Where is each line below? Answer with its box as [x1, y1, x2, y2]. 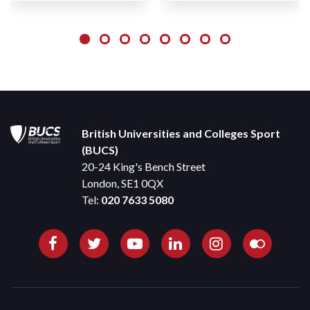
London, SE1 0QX [82, 176, 164, 190]
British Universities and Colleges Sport [82, 126, 281, 140]
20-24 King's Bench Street [82, 159, 206, 173]
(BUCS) [82, 143, 119, 156]
